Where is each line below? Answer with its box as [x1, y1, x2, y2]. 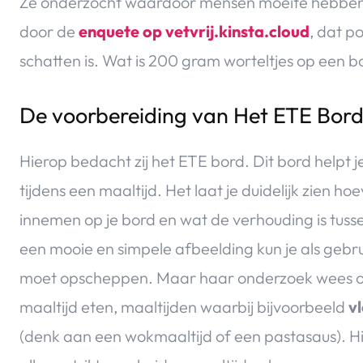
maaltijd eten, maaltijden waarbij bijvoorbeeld [19, 297, 348, 318]
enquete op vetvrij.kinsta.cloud [79, 21, 310, 42]
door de [19, 21, 79, 42]
